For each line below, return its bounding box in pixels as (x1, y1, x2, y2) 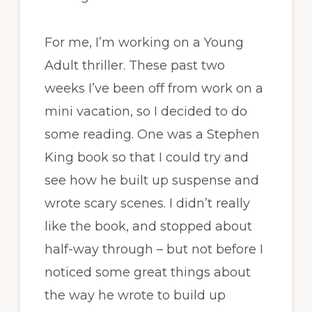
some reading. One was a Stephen (44, 126, 260, 142)
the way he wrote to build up (44, 287, 226, 303)
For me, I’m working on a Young (44, 34, 244, 50)
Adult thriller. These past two (44, 57, 225, 73)
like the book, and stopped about (44, 218, 252, 234)
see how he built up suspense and (44, 172, 259, 188)
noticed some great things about (44, 264, 251, 280)
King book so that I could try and (44, 149, 249, 165)
